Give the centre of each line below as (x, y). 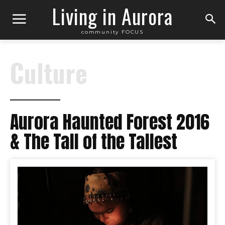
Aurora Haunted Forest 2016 (110, 122)
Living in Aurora (113, 16)
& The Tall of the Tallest (94, 142)
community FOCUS (112, 32)
